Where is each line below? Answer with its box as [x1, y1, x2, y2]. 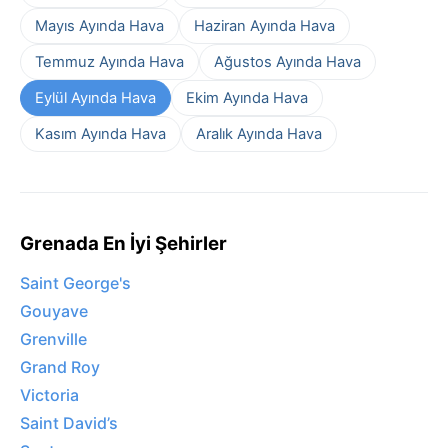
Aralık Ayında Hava [196, 124, 322, 143]
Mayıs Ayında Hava [35, 16, 164, 35]
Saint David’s [20, 413, 118, 434]
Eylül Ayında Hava [35, 88, 156, 107]
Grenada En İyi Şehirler [20, 231, 227, 255]
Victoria [20, 385, 79, 406]
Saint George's [20, 273, 131, 294]
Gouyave [20, 301, 88, 322]
